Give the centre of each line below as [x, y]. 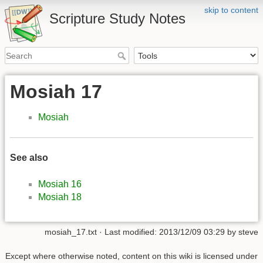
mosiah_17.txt [71, 232]
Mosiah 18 [60, 197]
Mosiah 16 [60, 184]
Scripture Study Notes [117, 18]
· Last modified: [128, 232]
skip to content [231, 10]
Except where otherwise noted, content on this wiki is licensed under [131, 256]
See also [29, 158]
